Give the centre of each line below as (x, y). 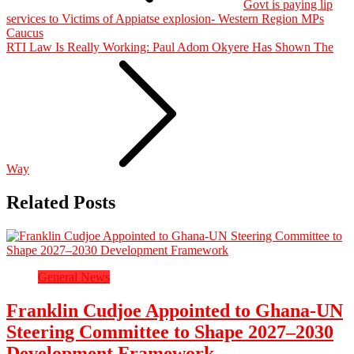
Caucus (25, 33)
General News (74, 277)
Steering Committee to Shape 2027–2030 (170, 331)
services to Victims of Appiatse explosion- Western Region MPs (165, 19)
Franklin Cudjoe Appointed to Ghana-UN (175, 310)
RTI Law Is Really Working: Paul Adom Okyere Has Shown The (170, 47)
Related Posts (61, 203)
